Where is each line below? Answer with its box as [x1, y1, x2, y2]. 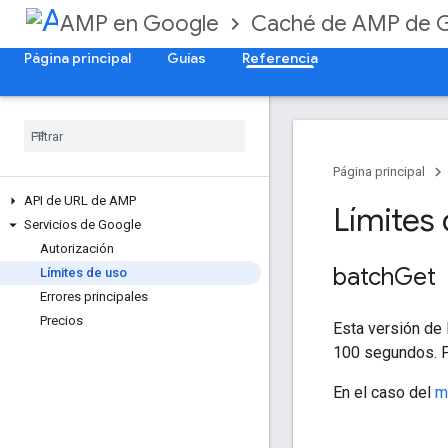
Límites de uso [40, 265, 127, 280]
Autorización [40, 241, 114, 256]
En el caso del [333, 382, 435, 402]
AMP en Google [60, 10, 219, 37]
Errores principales [40, 289, 148, 304]
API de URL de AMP [24, 193, 136, 208]
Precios [40, 313, 83, 328]
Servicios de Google [24, 217, 141, 232]
